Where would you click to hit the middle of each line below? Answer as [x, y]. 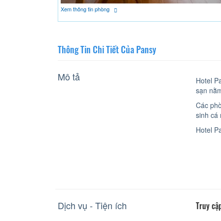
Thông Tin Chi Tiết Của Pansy [107, 49]
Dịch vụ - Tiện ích [92, 205]
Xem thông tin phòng [86, 9]
